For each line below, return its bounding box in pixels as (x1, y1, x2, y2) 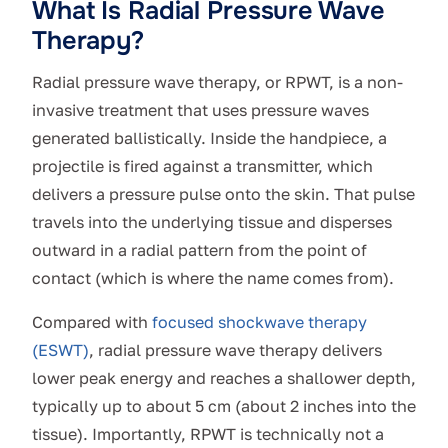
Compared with (32, 312, 152, 333)
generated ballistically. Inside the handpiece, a (32, 128, 387, 149)
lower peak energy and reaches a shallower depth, (32, 368, 416, 389)
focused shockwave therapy (152, 312, 367, 333)
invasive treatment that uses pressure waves (32, 100, 369, 121)
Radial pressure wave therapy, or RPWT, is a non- (32, 72, 403, 93)
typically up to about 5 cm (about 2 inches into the (32, 396, 416, 417)
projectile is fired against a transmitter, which (32, 156, 373, 177)
